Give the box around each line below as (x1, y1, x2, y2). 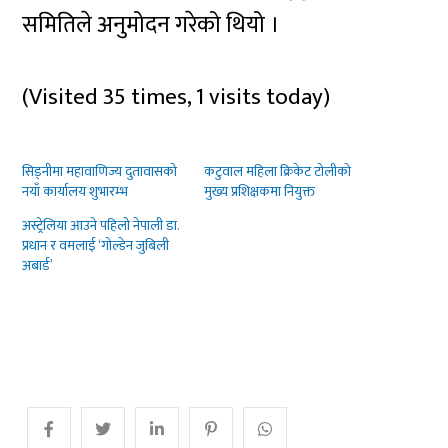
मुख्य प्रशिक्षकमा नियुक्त (203, 180, 315, 204)
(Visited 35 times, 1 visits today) (22, 78, 331, 117)
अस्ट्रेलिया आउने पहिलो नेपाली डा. (22, 214, 180, 238)
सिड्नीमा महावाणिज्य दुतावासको (22, 160, 178, 184)
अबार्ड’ (22, 254, 54, 278)
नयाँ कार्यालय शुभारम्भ (22, 180, 129, 204)
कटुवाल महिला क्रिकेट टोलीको (203, 160, 351, 184)
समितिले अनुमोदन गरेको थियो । (22, 5, 280, 44)
